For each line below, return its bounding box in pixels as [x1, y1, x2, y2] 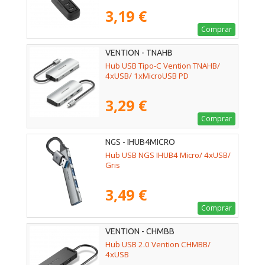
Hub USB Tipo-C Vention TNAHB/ [105, 60, 220, 72]
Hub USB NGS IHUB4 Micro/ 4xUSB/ [105, 150, 231, 161]
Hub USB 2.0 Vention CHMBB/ [105, 239, 211, 250]
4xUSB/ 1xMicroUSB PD [105, 70, 189, 82]
